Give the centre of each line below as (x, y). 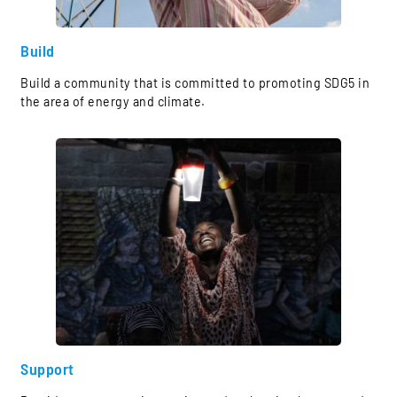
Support (47, 368)
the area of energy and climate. (113, 102)
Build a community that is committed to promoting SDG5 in (195, 83)
